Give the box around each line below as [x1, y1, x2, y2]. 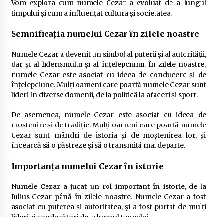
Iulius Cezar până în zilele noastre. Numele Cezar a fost [11, 192, 206, 201]
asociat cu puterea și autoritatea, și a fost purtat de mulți [11, 202, 206, 211]
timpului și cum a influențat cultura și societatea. [11, 8, 172, 17]
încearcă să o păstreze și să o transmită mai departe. [11, 140, 185, 150]
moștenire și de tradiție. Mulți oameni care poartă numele [11, 120, 206, 129]
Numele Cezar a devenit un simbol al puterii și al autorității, [11, 49, 206, 59]
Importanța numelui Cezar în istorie [11, 161, 164, 171]
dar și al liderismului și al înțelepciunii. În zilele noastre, [11, 60, 206, 69]
